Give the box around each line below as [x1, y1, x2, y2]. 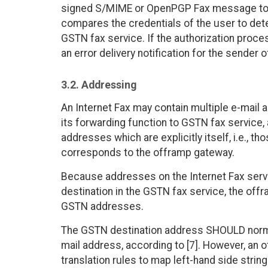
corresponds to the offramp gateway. [61, 147, 234, 159]
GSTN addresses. [61, 200, 144, 213]
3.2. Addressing [61, 79, 136, 92]
